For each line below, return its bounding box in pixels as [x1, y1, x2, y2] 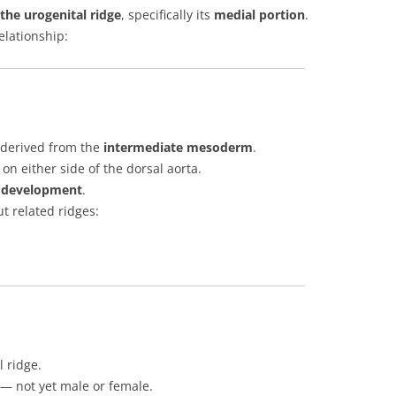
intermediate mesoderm [103, 139, 253, 156]
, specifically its [121, 6, 214, 23]
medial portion [214, 6, 305, 23]
